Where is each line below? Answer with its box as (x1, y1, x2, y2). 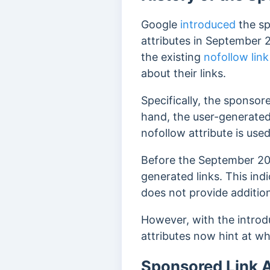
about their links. (141, 66, 226, 80)
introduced (180, 17, 236, 31)
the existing (141, 50, 204, 63)
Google (141, 17, 180, 31)
